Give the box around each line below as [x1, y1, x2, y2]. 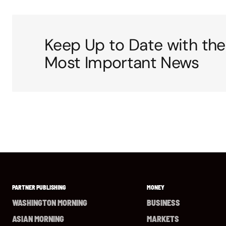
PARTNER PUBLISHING [12, 184, 66, 191]
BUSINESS [147, 198, 180, 208]
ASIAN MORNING [12, 214, 64, 224]
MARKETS [147, 214, 179, 224]
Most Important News [44, 52, 199, 73]
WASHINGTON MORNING [12, 198, 87, 208]
